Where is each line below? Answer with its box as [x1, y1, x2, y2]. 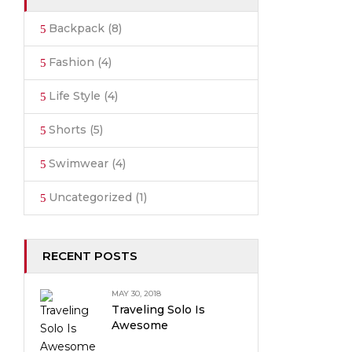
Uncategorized [49, 190, 132, 204]
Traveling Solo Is [112, 302, 205, 317]
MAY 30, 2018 [112, 288, 161, 299]
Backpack [49, 21, 104, 35]
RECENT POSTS [42, 248, 137, 263]
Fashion [49, 55, 94, 69]
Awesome [112, 318, 168, 332]
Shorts [49, 123, 86, 137]
